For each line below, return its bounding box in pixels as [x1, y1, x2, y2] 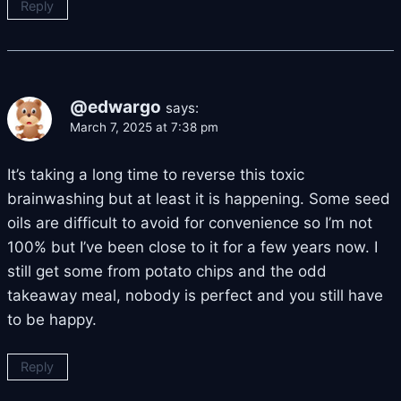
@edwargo [70, 97, 161, 118]
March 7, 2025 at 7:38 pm [70, 120, 218, 135]
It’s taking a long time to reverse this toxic [7, 166, 304, 184]
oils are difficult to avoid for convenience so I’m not [7, 214, 372, 233]
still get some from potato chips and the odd [7, 262, 327, 281]
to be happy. [7, 311, 97, 329]
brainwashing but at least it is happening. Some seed [7, 190, 390, 209]
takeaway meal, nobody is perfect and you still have [7, 286, 383, 305]
